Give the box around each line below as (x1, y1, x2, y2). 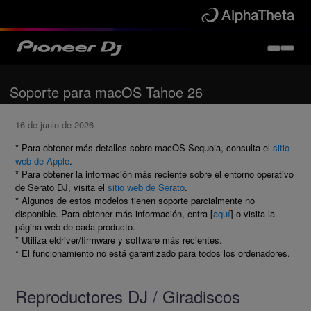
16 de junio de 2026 (15, 118, 94, 132)
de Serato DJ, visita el (15, 180, 108, 194)
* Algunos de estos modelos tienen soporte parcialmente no (15, 194, 255, 208)
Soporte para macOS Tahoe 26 (10, 82, 203, 103)
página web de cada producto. (15, 220, 135, 234)
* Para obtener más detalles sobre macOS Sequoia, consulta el (15, 141, 273, 155)
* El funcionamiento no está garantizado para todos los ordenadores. (15, 246, 290, 260)
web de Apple (15, 154, 69, 168)
